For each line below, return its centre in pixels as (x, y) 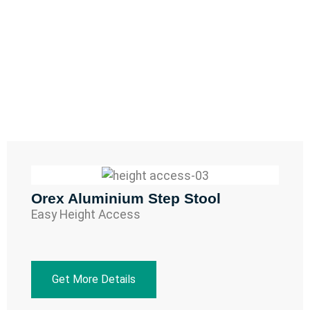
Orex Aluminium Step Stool (126, 198)
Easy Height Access (86, 214)
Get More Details (94, 279)
